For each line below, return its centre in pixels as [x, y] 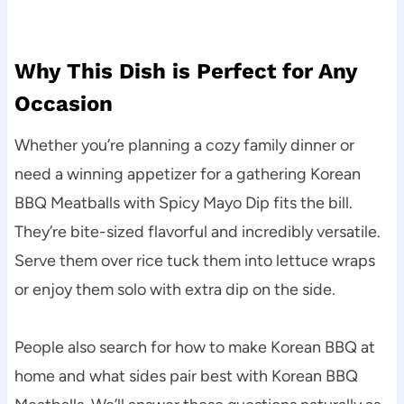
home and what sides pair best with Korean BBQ [186, 376]
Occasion [63, 104]
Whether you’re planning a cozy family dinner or [184, 146]
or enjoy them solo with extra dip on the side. [174, 290]
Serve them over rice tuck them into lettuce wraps [194, 261]
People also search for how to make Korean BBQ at [194, 348]
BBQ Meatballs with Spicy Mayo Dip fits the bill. [183, 203]
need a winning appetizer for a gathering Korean [187, 174]
